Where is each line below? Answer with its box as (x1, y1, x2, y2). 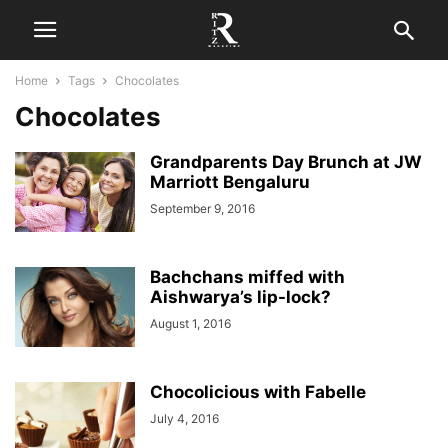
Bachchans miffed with (150, 267, 345, 287)
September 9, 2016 (150, 201, 255, 216)
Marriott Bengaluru (150, 172, 310, 192)
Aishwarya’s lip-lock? (150, 287, 331, 307)
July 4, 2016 (150, 411, 219, 426)
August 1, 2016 (150, 316, 231, 331)
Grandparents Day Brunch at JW (150, 152, 422, 172)
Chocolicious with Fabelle (150, 382, 366, 402)
